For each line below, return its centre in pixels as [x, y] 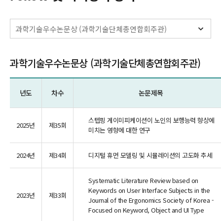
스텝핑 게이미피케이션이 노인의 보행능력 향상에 [151, 120]
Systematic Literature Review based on [143, 180]
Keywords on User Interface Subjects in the [149, 190]
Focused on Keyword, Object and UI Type [146, 210]
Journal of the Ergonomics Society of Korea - [151, 200]
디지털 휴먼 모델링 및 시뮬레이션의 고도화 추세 [150, 155]
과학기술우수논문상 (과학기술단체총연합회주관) [105, 63]
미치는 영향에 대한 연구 [119, 130]
